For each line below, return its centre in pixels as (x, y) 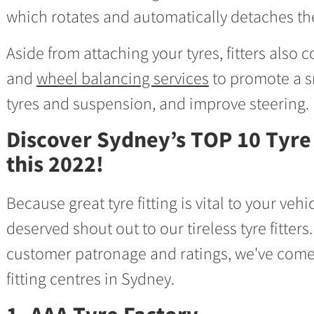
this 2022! (55, 164)
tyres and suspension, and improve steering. (158, 103)
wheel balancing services (123, 78)
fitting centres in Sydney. (90, 279)
